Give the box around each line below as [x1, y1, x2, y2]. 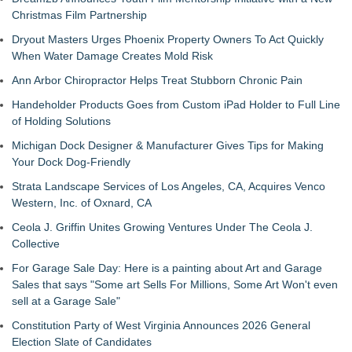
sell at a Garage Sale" [12, 295, 120, 308]
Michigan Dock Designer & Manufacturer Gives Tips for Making [12, 139, 324, 152]
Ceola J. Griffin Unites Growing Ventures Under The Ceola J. [12, 221, 313, 234]
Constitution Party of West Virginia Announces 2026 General [12, 319, 310, 332]
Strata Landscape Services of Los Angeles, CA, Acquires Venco [12, 180, 325, 193]
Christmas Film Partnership [12, 9, 147, 22]
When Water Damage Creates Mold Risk [12, 49, 213, 63]
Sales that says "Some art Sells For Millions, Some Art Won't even [12, 278, 338, 291]
